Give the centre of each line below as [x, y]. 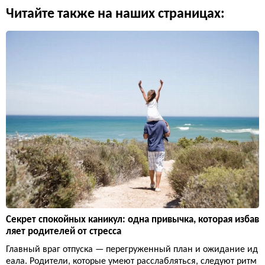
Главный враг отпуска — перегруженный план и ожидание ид [132, 250]
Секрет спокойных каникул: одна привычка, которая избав [132, 220]
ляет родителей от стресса [64, 232]
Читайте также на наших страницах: [115, 14]
